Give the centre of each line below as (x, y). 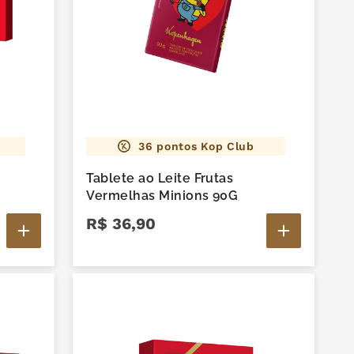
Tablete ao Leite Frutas (160, 178)
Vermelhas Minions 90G (162, 195)
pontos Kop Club (203, 146)
